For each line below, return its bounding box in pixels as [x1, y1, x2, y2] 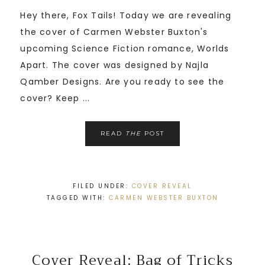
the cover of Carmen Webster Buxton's [20, 26, 208, 38]
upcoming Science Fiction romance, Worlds [20, 43, 230, 55]
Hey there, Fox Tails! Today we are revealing [20, 9, 232, 22]
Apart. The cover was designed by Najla [20, 59, 209, 72]
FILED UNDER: [73, 182, 132, 191]
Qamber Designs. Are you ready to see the [20, 76, 225, 88]
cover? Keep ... [20, 92, 91, 105]
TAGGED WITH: [46, 193, 109, 203]
